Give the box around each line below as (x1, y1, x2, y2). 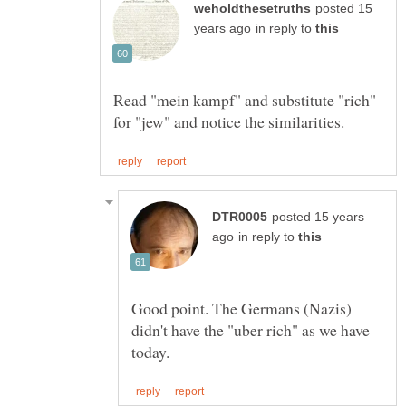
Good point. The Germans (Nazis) (131, 296, 352, 319)
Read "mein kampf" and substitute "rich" (113, 88, 376, 111)
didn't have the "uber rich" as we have (131, 318, 370, 341)
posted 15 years (272, 209, 364, 224)
